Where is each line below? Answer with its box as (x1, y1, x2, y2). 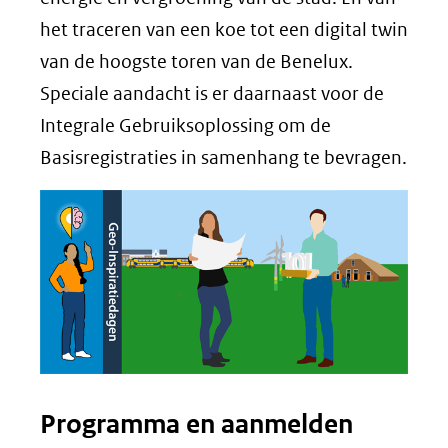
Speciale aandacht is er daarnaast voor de (40, 82, 384, 105)
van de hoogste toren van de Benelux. (40, 50, 353, 73)
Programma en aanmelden (40, 408, 353, 440)
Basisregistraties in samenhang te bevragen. (40, 146, 407, 169)
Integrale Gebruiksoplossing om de (40, 114, 331, 137)
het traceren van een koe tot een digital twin (40, 18, 408, 41)
